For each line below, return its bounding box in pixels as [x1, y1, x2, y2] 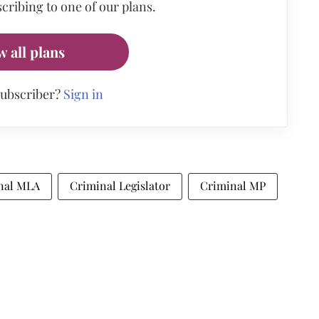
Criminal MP [200, 178, 266, 193]
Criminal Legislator [70, 178, 170, 193]
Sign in [63, 85, 103, 103]
